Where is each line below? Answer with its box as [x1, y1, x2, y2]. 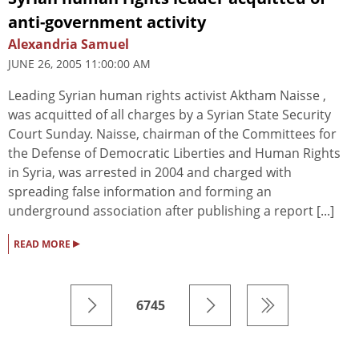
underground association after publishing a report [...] [8, 201, 334, 220]
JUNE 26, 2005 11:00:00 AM [8, 55, 151, 71]
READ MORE [14, 236, 73, 251]
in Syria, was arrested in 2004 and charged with [8, 163, 292, 181]
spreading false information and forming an [8, 182, 272, 200]
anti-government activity [8, 10, 206, 33]
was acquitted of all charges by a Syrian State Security [8, 105, 331, 123]
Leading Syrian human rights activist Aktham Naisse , [8, 86, 326, 104]
